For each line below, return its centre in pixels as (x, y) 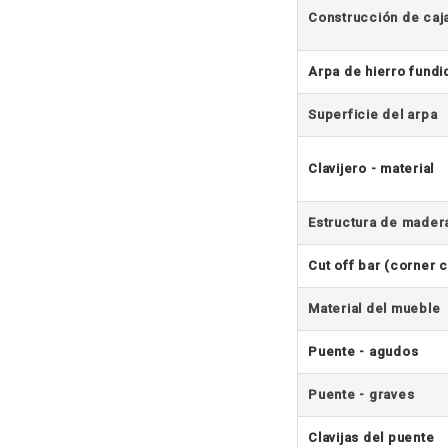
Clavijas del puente (371, 437)
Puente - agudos (363, 351)
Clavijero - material (371, 168)
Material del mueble (374, 308)
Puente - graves (361, 394)
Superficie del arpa (373, 114)
